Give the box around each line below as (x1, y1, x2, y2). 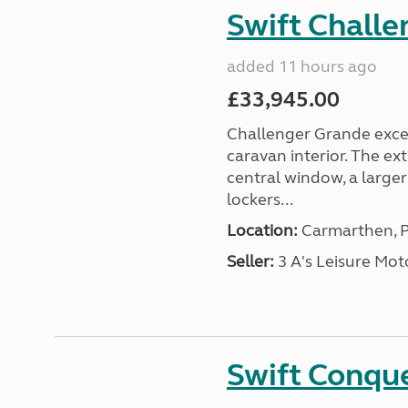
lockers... (226, 189, 293, 209)
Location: (226, 220, 298, 240)
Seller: (226, 251, 274, 271)
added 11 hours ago (226, 56, 377, 76)
